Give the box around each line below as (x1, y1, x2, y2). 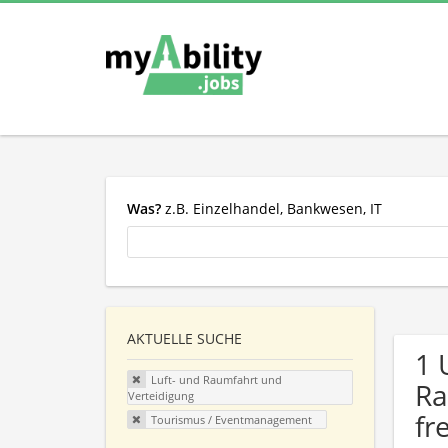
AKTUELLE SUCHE (127, 329, 242, 349)
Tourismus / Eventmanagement (150, 411, 312, 427)
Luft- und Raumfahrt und (150, 372, 282, 388)
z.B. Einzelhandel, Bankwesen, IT (161, 198, 382, 218)
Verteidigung (128, 388, 194, 404)
